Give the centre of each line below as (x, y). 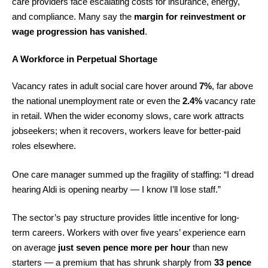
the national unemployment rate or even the (97, 101)
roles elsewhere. (44, 146)
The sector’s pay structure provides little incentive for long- (126, 217)
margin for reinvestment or (190, 16)
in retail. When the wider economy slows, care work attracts (128, 116)
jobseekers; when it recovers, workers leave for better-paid (126, 131)
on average (35, 247)
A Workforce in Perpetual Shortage (85, 59)
